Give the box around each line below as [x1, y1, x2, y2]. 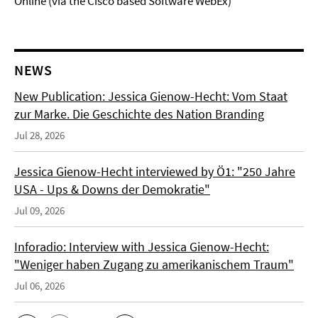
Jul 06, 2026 [14, 279, 65, 292]
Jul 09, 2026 [14, 204, 65, 217]
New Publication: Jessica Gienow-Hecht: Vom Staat [14, 88, 287, 104]
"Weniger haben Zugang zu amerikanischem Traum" [14, 256, 294, 273]
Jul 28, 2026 [14, 128, 65, 142]
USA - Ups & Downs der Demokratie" [14, 181, 210, 197]
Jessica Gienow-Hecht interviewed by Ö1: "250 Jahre [14, 163, 295, 180]
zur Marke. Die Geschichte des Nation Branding [14, 106, 264, 122]
